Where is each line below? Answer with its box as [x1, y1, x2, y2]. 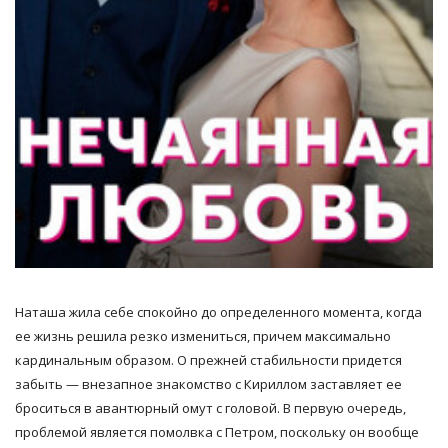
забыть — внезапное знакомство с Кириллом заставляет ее [15, 374, 402, 393]
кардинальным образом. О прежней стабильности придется [15, 350, 402, 369]
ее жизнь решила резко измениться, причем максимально [15, 326, 391, 345]
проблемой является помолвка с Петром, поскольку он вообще [15, 422, 419, 441]
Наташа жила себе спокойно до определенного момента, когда [15, 302, 422, 321]
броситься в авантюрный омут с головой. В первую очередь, [15, 398, 406, 417]
